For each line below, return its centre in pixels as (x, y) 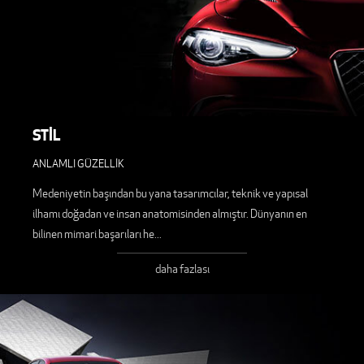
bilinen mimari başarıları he (93, 234)
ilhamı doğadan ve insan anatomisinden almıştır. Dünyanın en (170, 214)
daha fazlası (182, 269)
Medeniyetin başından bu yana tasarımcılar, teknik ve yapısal (170, 194)
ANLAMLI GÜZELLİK (78, 164)
